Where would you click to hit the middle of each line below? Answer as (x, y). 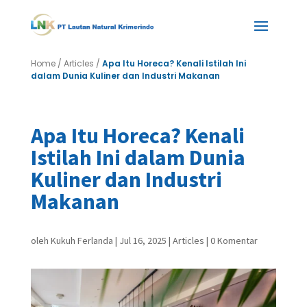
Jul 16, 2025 (143, 241)
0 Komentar (234, 241)
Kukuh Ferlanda (82, 241)
